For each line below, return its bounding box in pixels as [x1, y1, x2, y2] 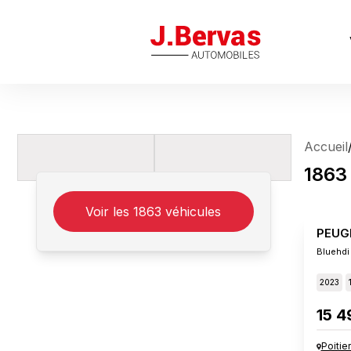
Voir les [85, 204, 133, 219]
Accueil [303, 139, 348, 154]
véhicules [161, 204, 221, 219]
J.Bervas [150, 26, 201, 42]
